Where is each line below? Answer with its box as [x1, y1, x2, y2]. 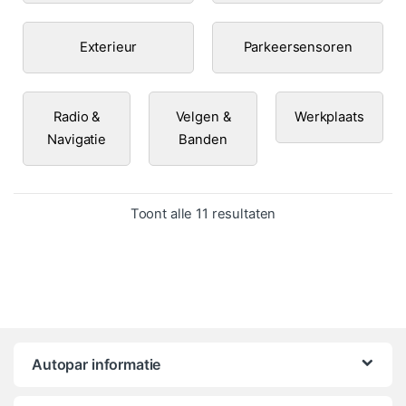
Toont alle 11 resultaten [130, 205, 276, 222]
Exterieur [79, 38, 138, 55]
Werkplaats [295, 108, 364, 125]
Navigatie [47, 130, 106, 148]
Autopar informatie [32, 355, 161, 374]
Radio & [53, 108, 101, 125]
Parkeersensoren [243, 38, 353, 55]
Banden [179, 130, 227, 148]
